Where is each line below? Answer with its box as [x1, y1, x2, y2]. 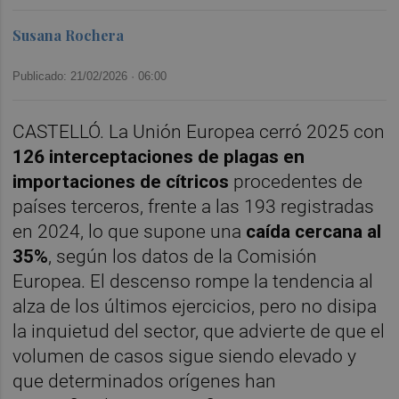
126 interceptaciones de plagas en [12, 145, 305, 167]
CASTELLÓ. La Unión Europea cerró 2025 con [12, 120, 386, 142]
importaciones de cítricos [12, 170, 230, 192]
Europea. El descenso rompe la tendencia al [12, 270, 374, 292]
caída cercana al [246, 220, 382, 242]
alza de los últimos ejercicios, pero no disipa [12, 295, 378, 317]
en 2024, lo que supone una [12, 220, 247, 242]
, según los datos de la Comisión [48, 245, 318, 267]
